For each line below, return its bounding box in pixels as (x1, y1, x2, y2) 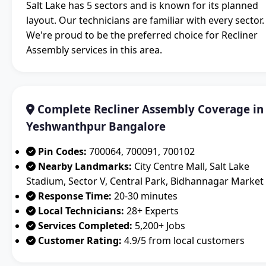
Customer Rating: (38, 234, 122, 248)
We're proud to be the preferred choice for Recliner (26, 28, 258, 42)
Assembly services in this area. (26, 43, 162, 57)
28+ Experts (124, 204, 179, 218)
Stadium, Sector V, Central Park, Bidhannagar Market (26, 175, 264, 188)
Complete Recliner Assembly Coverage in (34, 102, 264, 117)
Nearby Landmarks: (38, 160, 132, 173)
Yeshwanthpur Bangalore (26, 119, 166, 134)
